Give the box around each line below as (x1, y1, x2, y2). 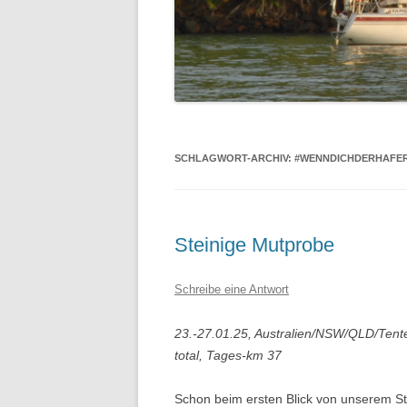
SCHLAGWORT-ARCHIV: (174, 153, 294, 164)
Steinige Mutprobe (174, 233, 334, 257)
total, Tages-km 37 (174, 348, 282, 363)
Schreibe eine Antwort (174, 283, 289, 297)
